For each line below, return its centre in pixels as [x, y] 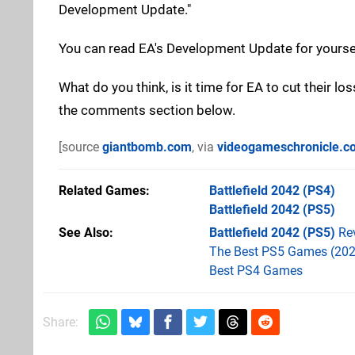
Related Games [102, 190]
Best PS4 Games [256, 270]
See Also [84, 232]
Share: [61, 322]
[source [80, 147]
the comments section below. [147, 110]
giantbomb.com [147, 147]
